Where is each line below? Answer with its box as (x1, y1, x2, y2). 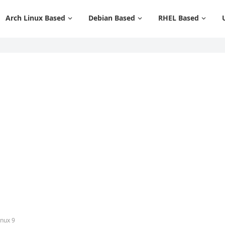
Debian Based (88, 13, 135, 23)
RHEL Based (158, 13, 199, 23)
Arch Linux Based (6, 13, 65, 23)
